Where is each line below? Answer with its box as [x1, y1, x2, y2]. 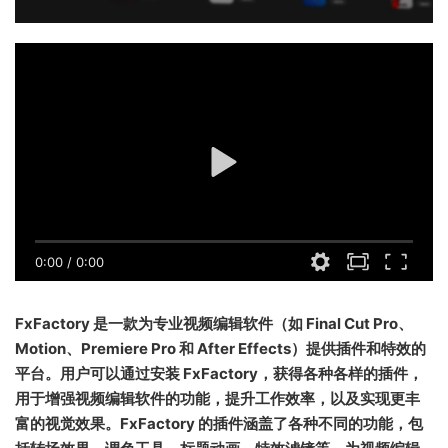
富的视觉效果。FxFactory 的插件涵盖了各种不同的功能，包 [15, 413, 423, 433]
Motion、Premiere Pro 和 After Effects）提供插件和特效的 [15, 338, 426, 358]
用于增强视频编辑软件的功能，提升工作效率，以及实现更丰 [15, 388, 420, 408]
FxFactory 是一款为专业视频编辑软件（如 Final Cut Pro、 [15, 313, 413, 333]
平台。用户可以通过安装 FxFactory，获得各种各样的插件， [15, 363, 423, 383]
